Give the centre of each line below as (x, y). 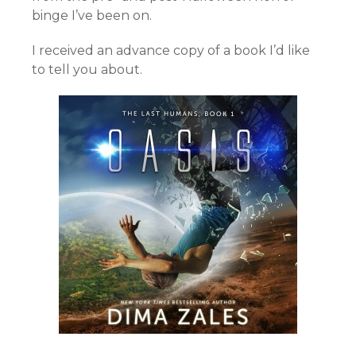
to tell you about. (87, 70)
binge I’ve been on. (92, 16)
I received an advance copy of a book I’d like (171, 51)
